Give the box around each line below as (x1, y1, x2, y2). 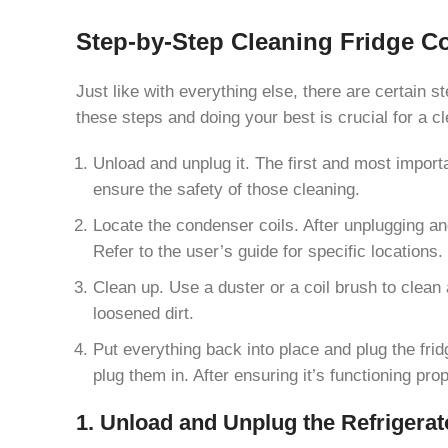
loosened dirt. (93, 303, 194, 322)
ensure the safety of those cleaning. (93, 179, 360, 198)
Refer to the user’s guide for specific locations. (93, 241, 443, 260)
